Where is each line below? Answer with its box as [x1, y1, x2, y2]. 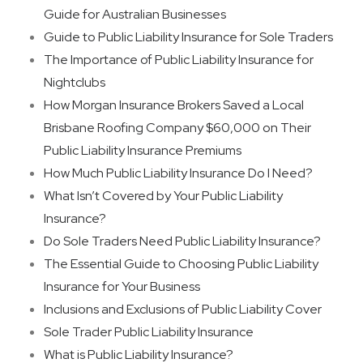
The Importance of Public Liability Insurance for [44, 51, 314, 68]
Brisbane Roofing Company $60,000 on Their [44, 119, 311, 136]
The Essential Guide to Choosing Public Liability [44, 255, 318, 272]
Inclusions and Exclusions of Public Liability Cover [44, 301, 322, 318]
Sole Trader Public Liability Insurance [44, 323, 254, 340]
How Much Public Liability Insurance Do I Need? [44, 164, 313, 181]
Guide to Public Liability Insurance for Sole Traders [44, 28, 333, 45]
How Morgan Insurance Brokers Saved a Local [44, 96, 304, 113]
